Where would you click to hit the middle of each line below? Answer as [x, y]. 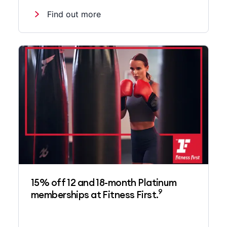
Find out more [74, 14]
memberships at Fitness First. [95, 194]
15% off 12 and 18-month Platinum [104, 182]
